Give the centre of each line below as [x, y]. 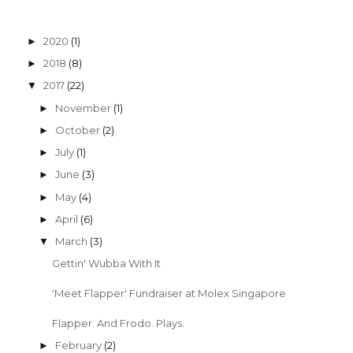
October [79, 130]
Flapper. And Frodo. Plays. [119, 323]
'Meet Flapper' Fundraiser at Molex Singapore [169, 294]
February [80, 345]
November [85, 108]
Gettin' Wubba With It [107, 264]
